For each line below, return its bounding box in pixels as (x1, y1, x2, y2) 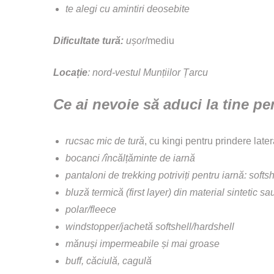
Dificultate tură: (53, 35, 124, 46)
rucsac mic (65, 135, 112, 146)
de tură (114, 135, 144, 146)
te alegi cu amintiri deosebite (65, 3, 190, 14)
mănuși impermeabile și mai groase (65, 238, 220, 249)
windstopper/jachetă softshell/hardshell (65, 221, 234, 232)
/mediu (145, 35, 174, 46)
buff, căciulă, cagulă (65, 255, 152, 266)
